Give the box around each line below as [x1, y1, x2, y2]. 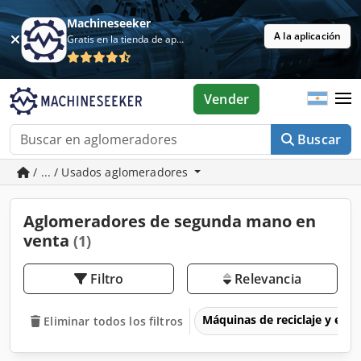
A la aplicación [274, 29, 341, 43]
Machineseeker [67, 15, 151, 31]
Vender [204, 90, 250, 108]
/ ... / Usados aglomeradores [30, 164, 192, 180]
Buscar [297, 131, 341, 148]
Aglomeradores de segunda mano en [23, 210, 316, 232]
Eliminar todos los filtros [44, 313, 183, 329]
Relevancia [231, 270, 301, 288]
